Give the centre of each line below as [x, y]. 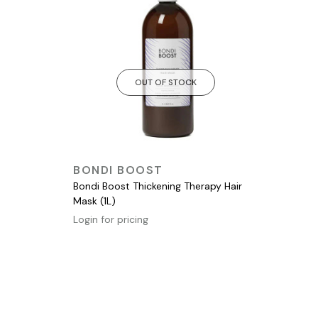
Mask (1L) [94, 201]
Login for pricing [111, 220]
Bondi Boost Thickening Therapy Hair [158, 186]
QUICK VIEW [164, 166]
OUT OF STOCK [165, 82]
